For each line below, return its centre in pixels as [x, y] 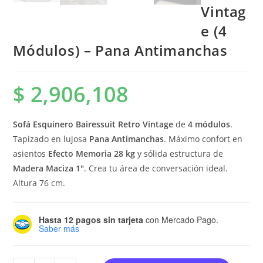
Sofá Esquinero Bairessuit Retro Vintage [93, 124]
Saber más [59, 228]
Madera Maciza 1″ [49, 168]
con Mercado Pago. [181, 220]
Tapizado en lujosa [51, 139]
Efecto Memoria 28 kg [92, 154]
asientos [31, 154]
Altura [26, 183]
